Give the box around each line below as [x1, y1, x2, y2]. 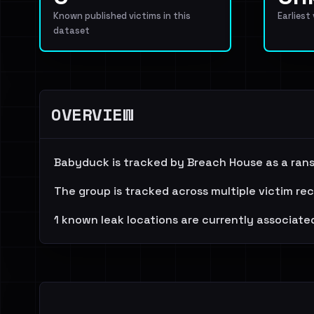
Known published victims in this [53, 10, 191, 22]
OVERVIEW [51, 102, 133, 127]
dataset [53, 25, 90, 36]
